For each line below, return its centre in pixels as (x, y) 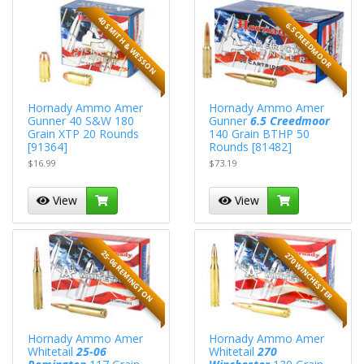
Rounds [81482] (251, 147)
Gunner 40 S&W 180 (80, 121)
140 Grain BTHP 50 (260, 134)
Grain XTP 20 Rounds (83, 134)
